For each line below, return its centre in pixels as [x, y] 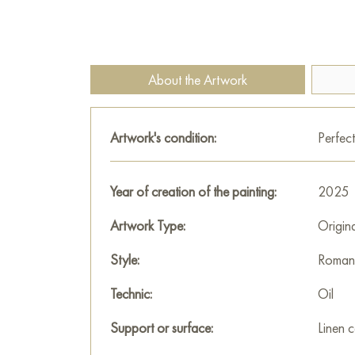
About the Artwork [198, 80]
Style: [125, 260]
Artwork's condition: [163, 137]
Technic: [131, 294]
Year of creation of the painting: [193, 191]
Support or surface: [162, 328]
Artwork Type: [148, 225]
